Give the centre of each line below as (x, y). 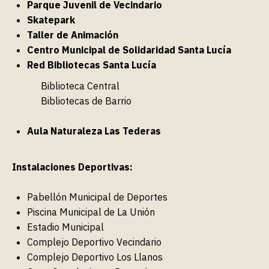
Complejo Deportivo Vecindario (94, 242)
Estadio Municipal (65, 227)
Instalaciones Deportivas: (72, 167)
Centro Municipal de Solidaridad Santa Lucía (129, 50)
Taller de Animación (73, 35)
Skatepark (51, 20)
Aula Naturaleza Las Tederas (94, 131)
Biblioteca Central (80, 86)
